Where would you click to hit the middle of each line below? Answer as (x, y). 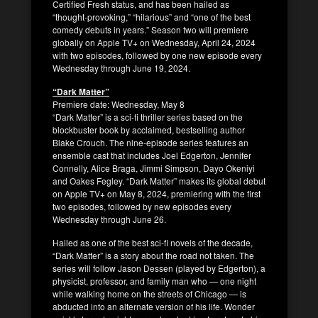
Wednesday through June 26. (109, 219)
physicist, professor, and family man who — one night (154, 280)
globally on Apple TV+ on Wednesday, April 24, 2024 (154, 42)
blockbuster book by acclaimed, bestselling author (149, 129)
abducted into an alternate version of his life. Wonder (154, 306)
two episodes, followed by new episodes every (142, 206)
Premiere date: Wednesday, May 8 (119, 104)
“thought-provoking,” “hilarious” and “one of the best (152, 16)
